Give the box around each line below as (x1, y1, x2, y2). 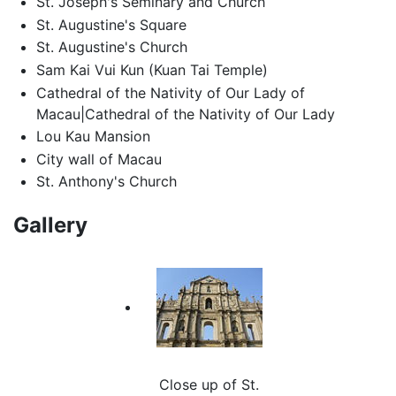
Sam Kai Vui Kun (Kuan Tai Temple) (35, 60, 268, 79)
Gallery (13, 212, 88, 239)
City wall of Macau (35, 149, 162, 168)
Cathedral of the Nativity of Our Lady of (35, 83, 305, 102)
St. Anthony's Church (35, 172, 177, 191)
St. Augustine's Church (35, 38, 187, 57)
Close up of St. (159, 376, 260, 394)
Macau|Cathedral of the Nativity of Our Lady (35, 104, 335, 123)
